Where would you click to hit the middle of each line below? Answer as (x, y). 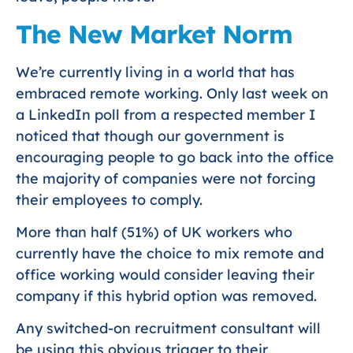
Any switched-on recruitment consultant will (168, 329)
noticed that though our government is (150, 136)
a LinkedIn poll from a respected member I (166, 114)
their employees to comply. (109, 199)
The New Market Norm (154, 33)
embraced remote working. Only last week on (172, 93)
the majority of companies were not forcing (166, 178)
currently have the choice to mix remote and (170, 253)
